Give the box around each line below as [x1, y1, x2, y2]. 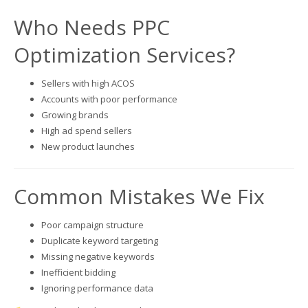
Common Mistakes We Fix [14, 181, 265, 210]
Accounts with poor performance [41, 92, 177, 105]
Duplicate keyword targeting [41, 234, 158, 247]
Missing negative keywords [41, 250, 155, 263]
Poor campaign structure [41, 218, 144, 231]
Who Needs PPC [14, 12, 170, 41]
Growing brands [41, 108, 109, 121]
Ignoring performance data [41, 281, 153, 294]
